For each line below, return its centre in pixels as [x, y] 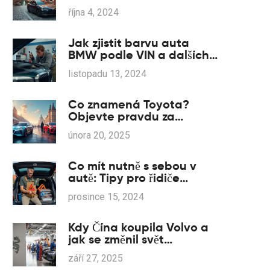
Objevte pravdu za [121, 116]
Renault [90, 190]
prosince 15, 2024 [106, 197]
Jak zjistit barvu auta [129, 43]
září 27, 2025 [96, 258]
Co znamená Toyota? [129, 104]
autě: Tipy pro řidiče [124, 178]
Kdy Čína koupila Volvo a [138, 227]
